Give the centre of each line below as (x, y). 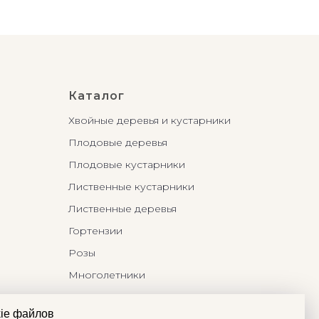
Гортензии (95, 231)
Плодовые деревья (118, 142)
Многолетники (107, 275)
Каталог (96, 96)
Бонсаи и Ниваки (113, 297)
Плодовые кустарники (127, 164)
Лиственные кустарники (131, 187)
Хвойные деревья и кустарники (150, 120)
